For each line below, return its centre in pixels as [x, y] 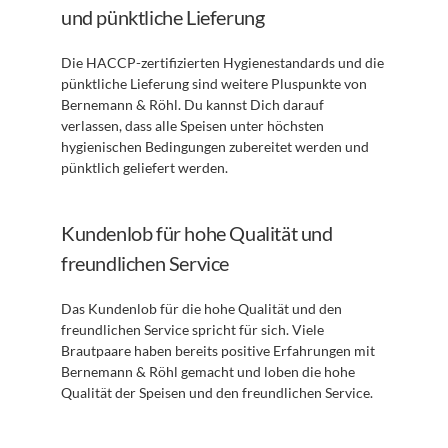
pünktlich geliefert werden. [144, 167]
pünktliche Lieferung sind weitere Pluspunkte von [214, 83]
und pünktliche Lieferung [163, 17]
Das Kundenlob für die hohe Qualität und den [201, 308]
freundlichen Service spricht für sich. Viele [192, 329]
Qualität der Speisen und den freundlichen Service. [217, 392]
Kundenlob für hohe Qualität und [197, 233]
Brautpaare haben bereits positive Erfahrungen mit [218, 350]
